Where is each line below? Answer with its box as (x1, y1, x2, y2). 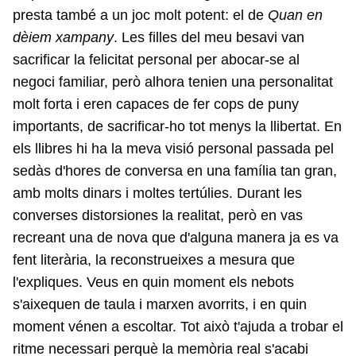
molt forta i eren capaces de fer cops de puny (13, 96, 299, 113)
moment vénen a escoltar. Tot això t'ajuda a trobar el (13, 319, 343, 335)
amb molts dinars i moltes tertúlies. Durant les (13, 185, 302, 202)
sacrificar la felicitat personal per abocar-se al (13, 52, 300, 68)
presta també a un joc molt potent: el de (13, 7, 268, 24)
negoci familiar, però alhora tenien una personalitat (13, 74, 333, 91)
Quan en (268, 7, 323, 24)
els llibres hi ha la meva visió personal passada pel (13, 141, 334, 157)
